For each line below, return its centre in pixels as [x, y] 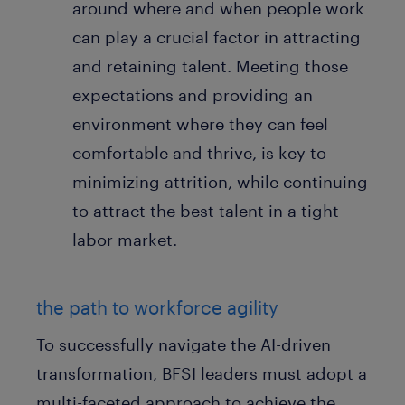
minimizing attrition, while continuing [220, 181]
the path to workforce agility [157, 308]
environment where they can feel [200, 123]
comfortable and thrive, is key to [199, 152]
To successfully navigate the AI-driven [184, 345]
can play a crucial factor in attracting [217, 37]
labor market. [125, 239]
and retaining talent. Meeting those [210, 66]
